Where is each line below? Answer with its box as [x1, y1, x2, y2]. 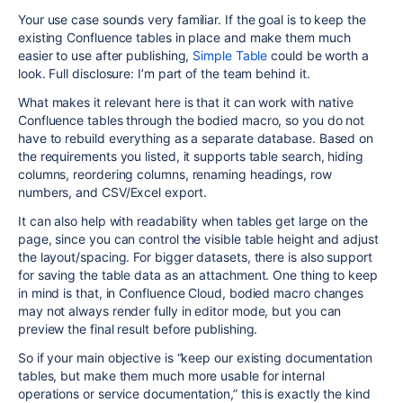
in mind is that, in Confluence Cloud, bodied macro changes [18, 285, 364, 300]
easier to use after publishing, [18, 48, 193, 63]
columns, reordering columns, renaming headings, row [18, 166, 332, 182]
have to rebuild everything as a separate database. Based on [18, 130, 374, 146]
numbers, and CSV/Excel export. [18, 184, 207, 200]
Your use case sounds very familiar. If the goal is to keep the [18, 12, 366, 27]
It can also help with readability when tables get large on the [18, 213, 368, 228]
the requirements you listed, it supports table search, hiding [18, 148, 363, 164]
